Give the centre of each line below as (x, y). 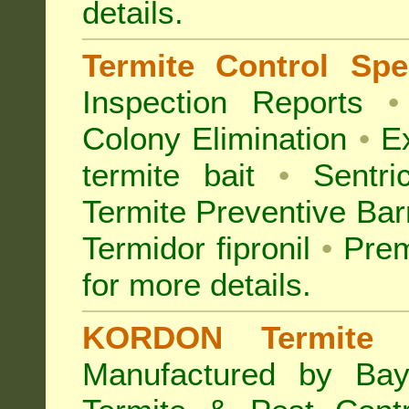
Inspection (155, 102)
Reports (308, 102)
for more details (192, 284)
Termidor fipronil (202, 248)
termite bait (169, 175)
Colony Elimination (215, 138)
